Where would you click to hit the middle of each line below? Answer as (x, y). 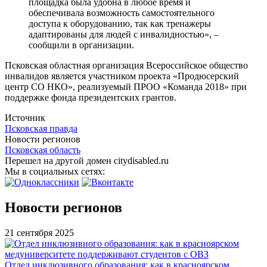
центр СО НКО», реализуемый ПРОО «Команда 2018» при (126, 86)
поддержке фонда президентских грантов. (91, 97)
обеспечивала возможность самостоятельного (122, 13)
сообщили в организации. (81, 45)
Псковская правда (41, 128)
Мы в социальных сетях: (56, 171)
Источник (25, 117)
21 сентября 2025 (39, 232)
